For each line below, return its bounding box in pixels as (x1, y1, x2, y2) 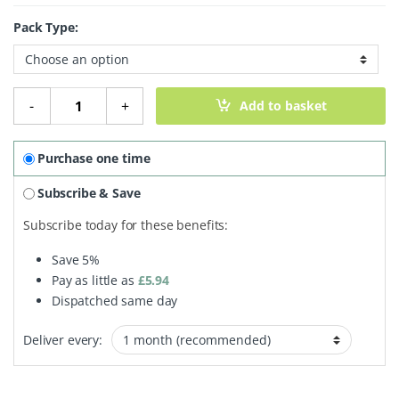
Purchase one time (37, 150, 151, 167)
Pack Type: (13, 19, 78, 37)
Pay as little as (52, 272, 138, 289)
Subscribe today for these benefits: (23, 216, 229, 234)
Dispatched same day (52, 292, 178, 310)
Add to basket (240, 97, 328, 115)
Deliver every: (23, 331, 103, 349)
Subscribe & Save (37, 184, 141, 202)
